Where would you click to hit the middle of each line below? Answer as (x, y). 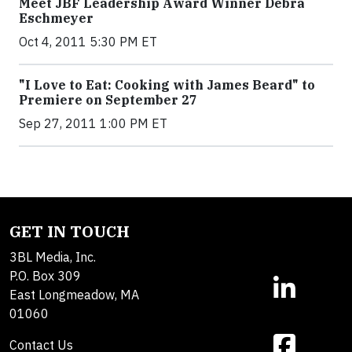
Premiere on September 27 (108, 100)
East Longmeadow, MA (74, 295)
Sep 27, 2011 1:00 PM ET (93, 123)
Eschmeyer (56, 18)
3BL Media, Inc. (53, 257)
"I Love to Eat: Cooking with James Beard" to (167, 85)
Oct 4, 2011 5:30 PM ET (88, 42)
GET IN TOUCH (70, 231)
